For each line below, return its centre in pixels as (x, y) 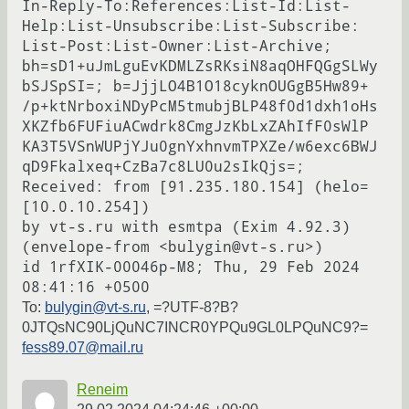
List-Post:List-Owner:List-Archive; (177, 47)
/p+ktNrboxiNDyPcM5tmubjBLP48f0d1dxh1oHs (200, 107)
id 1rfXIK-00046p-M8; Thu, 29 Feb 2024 (191, 267)
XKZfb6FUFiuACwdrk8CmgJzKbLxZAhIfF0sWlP (195, 127)
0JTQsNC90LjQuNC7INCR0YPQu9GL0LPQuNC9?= (195, 328)
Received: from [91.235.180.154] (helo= (195, 187)
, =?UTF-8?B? (192, 308)
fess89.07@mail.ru (83, 348)
